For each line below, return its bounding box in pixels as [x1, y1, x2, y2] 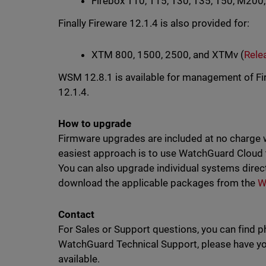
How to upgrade [58, 118, 131, 129]
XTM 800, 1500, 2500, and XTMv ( [91, 49, 244, 61]
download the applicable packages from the [58, 177, 258, 189]
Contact [58, 208, 94, 220]
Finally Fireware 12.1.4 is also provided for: [58, 17, 250, 29]
